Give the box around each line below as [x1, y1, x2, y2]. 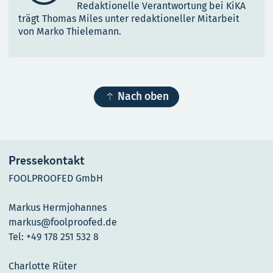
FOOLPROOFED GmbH [9, 172, 103, 185]
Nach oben [118, 90, 169, 104]
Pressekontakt [9, 153, 85, 169]
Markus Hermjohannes [9, 202, 107, 214]
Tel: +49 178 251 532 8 [9, 231, 99, 243]
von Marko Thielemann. [18, 26, 121, 38]
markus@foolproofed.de [9, 216, 117, 229]
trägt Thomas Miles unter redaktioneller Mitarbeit [18, 13, 239, 25]
